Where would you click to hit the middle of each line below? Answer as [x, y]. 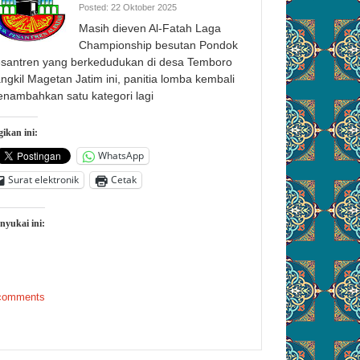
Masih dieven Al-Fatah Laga [150, 28]
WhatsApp [121, 156]
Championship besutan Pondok [158, 45]
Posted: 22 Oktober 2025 [128, 7]
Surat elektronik [43, 180]
